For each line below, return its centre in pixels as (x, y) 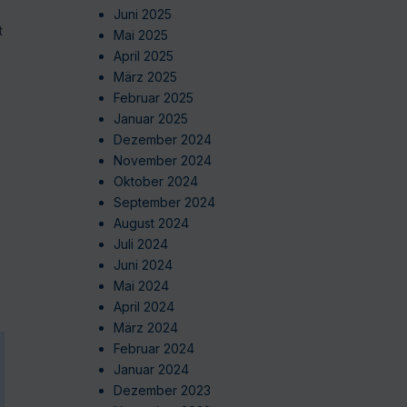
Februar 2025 (153, 98)
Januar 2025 (150, 119)
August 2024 (151, 223)
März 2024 (145, 328)
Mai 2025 (140, 35)
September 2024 (164, 203)
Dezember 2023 (162, 391)
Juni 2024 (143, 265)
